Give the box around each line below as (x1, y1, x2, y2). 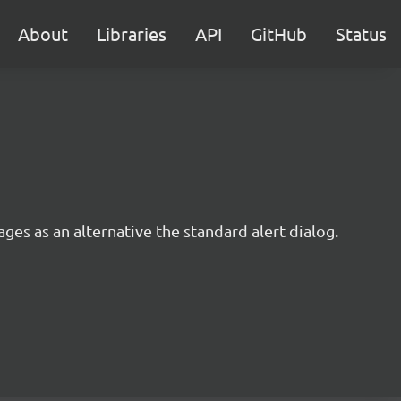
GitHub (251, 22, 307, 45)
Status (336, 22, 387, 45)
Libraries (97, 22, 166, 45)
